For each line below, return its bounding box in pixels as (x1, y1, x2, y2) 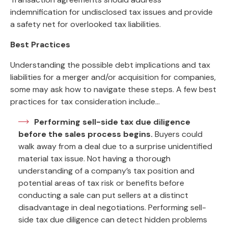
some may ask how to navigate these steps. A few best (10, 84, 216, 95)
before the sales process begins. (18, 129, 153, 139)
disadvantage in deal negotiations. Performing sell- (18, 202, 206, 213)
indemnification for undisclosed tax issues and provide (10, 7, 213, 17)
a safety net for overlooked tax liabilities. (10, 19, 161, 30)
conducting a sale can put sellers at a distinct (18, 190, 188, 201)
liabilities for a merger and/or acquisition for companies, (10, 72, 216, 82)
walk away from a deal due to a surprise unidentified (18, 141, 212, 152)
